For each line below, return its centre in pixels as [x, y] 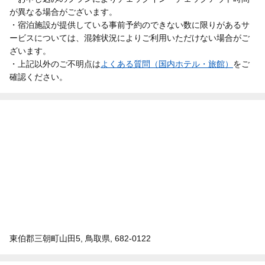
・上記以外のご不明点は [55, 64]
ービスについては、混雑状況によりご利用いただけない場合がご [130, 38]
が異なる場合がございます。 [63, 12]
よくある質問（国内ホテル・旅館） [167, 64]
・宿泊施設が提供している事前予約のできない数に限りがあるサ [130, 25]
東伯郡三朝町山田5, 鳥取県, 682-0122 [80, 238]
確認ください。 [38, 77]
